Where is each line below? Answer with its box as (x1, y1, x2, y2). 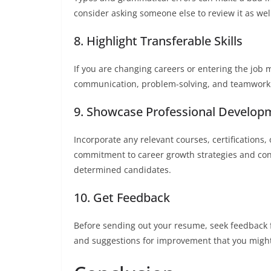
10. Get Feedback (74, 189, 170, 206)
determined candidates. (74, 163, 171, 175)
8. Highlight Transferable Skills (74, 32, 243, 49)
